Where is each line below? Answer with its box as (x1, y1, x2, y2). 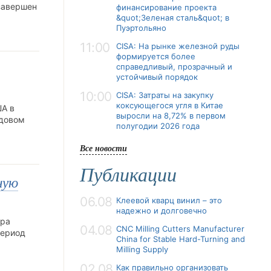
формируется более (116, 51, 195, 61)
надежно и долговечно (116, 206, 207, 215)
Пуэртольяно (116, 23, 166, 33)
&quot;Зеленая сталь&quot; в (116, 13, 229, 22)
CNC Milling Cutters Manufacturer (116, 224, 244, 233)
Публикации (80, 164, 177, 186)
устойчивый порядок (116, 72, 198, 82)
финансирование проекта (116, 2, 217, 12)
